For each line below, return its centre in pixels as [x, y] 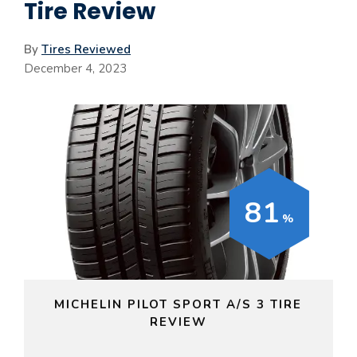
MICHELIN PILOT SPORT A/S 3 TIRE [178, 304]
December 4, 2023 [75, 68]
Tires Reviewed [86, 49]
